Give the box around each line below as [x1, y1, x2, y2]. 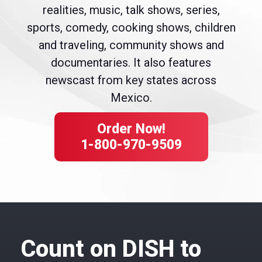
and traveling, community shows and [38, 38, 224, 53]
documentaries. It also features [51, 56, 211, 70]
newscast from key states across [46, 73, 216, 88]
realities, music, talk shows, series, [42, 3, 220, 18]
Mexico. [110, 91, 152, 105]
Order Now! [96, 121, 166, 137]
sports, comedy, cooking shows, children [26, 20, 236, 35]
